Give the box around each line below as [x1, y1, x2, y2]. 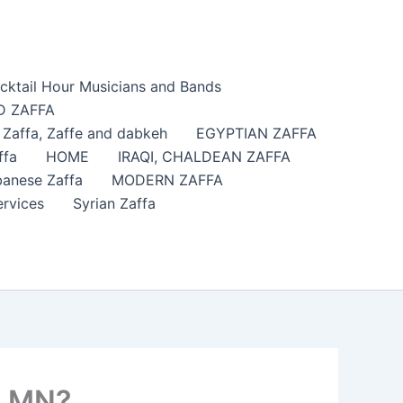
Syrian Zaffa [72, 194, 156, 213]
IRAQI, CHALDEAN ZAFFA [117, 148, 291, 166]
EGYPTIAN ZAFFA [195, 124, 317, 143]
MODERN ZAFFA [111, 171, 223, 190]
